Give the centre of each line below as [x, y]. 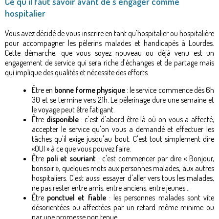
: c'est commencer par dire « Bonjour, [155, 158]
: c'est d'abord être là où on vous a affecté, [146, 119]
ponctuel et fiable [77, 197]
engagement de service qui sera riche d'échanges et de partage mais [109, 62]
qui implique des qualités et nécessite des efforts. [77, 72]
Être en [43, 90]
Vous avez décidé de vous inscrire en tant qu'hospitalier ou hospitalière [109, 33]
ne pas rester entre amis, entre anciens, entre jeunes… [111, 187]
